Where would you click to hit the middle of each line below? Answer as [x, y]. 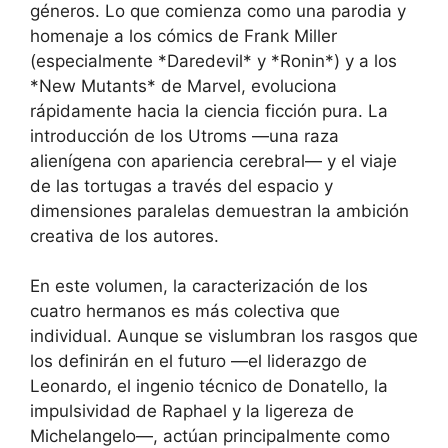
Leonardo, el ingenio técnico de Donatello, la [209, 386]
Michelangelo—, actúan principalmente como [210, 436]
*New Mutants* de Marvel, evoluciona [183, 85]
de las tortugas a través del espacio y [181, 185]
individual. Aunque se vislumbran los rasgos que [224, 336]
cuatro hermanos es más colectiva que [185, 311]
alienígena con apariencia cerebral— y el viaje [213, 160]
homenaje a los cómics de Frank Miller [183, 35]
